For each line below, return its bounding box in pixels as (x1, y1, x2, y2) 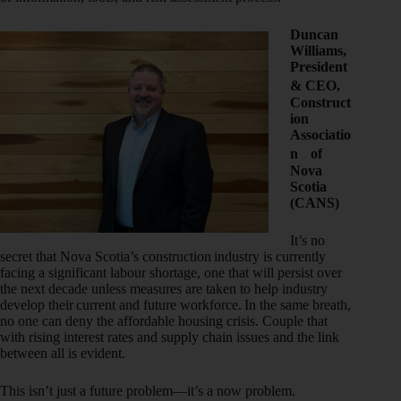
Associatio (290, 126, 351, 142)
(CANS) (290, 194, 339, 210)
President (290, 58, 347, 74)
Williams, (290, 42, 346, 58)
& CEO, (290, 77, 353, 93)
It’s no (290, 232, 325, 248)
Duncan (290, 26, 338, 42)
